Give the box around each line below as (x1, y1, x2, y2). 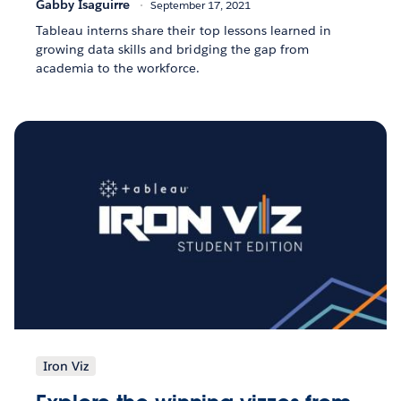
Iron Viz (43, 357, 89, 374)
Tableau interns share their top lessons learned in (36, 21, 331, 38)
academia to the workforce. (36, 59, 200, 76)
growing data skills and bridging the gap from (36, 40, 309, 57)
